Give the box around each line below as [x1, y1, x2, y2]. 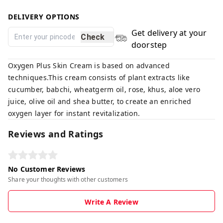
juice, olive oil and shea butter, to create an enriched [8, 97, 192, 106]
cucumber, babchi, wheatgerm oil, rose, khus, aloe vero [8, 85, 201, 94]
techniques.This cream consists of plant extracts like [8, 73, 190, 82]
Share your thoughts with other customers [8, 175, 128, 184]
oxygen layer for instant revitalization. [8, 109, 140, 118]
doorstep [131, 39, 167, 50]
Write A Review [85, 197, 138, 207]
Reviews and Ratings [8, 128, 104, 140]
